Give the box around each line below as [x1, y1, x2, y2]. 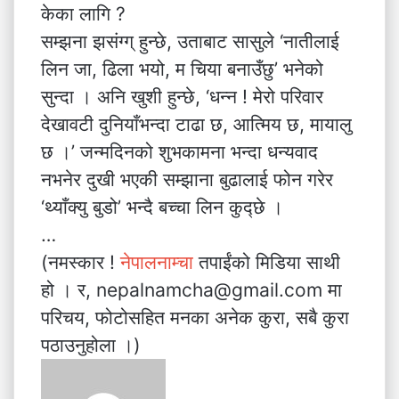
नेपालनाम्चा [120, 251, 199, 273]
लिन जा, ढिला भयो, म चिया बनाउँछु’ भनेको [41, 58, 323, 80]
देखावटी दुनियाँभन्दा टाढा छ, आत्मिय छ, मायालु [41, 113, 352, 135]
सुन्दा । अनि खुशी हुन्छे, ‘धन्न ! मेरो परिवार [41, 85, 323, 108]
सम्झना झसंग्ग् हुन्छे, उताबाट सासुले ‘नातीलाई [41, 30, 339, 53]
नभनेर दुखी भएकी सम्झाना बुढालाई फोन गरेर [41, 168, 333, 191]
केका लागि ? [41, 3, 126, 25]
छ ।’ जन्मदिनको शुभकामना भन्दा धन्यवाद [41, 141, 318, 163]
